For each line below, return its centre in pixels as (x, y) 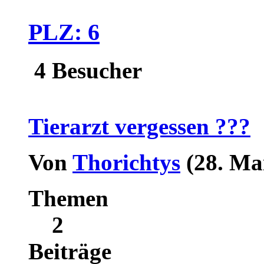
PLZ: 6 (64, 32)
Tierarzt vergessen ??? (139, 126)
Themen (68, 198)
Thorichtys (126, 162)
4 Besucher (85, 70)
